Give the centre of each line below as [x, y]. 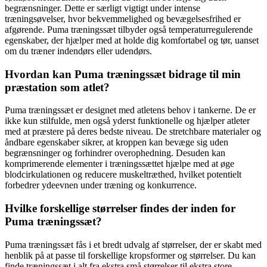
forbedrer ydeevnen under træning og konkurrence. [101, 185]
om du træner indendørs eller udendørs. [78, 51]
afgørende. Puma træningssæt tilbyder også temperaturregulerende [129, 29]
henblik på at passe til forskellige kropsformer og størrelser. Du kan [130, 255]
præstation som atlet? [57, 87]
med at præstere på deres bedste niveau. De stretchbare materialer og [133, 132]
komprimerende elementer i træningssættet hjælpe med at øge [119, 164]
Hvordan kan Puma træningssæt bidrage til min [123, 74]
